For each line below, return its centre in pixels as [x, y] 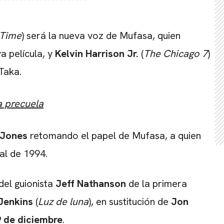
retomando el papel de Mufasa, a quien [114, 136]
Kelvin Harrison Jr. [97, 54]
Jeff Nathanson [91, 184]
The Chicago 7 [175, 54]
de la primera [156, 184]
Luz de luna [63, 202]
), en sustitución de [130, 202]
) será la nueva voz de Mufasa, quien [101, 36]
